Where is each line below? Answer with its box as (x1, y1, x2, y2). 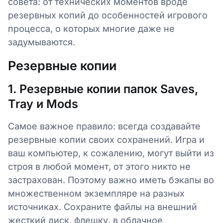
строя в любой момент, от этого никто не (8, 161, 191, 172)
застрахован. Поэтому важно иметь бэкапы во (8, 175, 214, 185)
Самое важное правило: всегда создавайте (8, 121, 201, 131)
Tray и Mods (8, 97, 78, 111)
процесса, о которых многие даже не (8, 23, 175, 34)
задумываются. (8, 37, 75, 47)
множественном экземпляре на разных (8, 188, 185, 199)
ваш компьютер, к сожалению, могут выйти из (8, 148, 214, 158)
